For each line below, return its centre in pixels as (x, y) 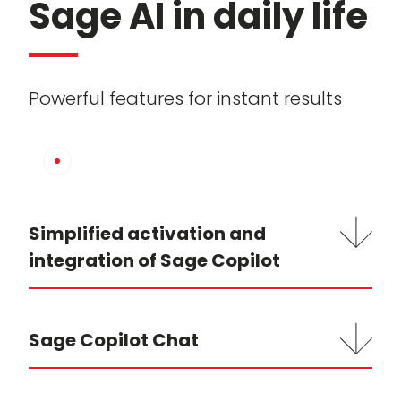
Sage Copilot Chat (114, 341)
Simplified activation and (147, 234)
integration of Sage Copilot (154, 261)
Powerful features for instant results (185, 99)
